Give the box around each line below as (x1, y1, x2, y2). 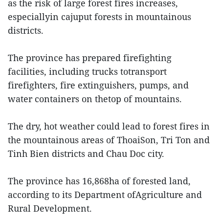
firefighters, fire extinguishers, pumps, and (8, 79, 189, 91)
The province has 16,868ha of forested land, (8, 175, 191, 187)
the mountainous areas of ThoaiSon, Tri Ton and (8, 134, 210, 146)
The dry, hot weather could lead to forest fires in (8, 120, 210, 132)
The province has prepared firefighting (8, 52, 172, 64)
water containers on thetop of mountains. (8, 93, 182, 105)
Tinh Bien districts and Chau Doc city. (8, 148, 164, 159)
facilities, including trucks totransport (8, 66, 167, 77)
